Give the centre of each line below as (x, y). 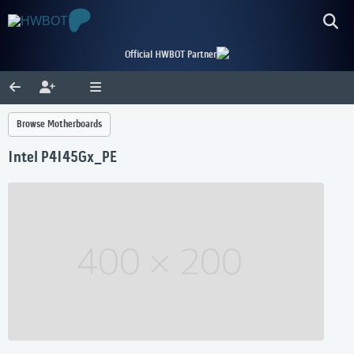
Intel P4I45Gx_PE (62, 158)
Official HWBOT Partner (171, 55)
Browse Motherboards (59, 124)
